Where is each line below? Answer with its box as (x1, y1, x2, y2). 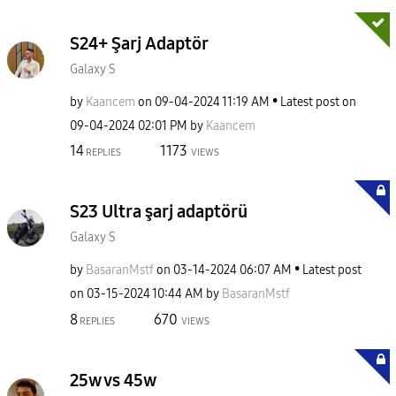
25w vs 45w (70, 369, 156, 391)
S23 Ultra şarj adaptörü (70, 201, 247, 222)
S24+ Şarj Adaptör (70, 32, 209, 54)
